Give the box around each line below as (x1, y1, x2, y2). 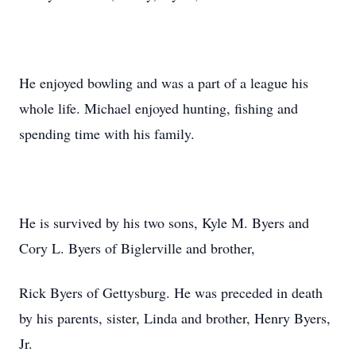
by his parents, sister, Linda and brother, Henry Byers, (19, 308, 331, 327)
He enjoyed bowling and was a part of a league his (19, 73, 308, 92)
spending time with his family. (19, 124, 195, 143)
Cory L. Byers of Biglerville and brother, (19, 238, 255, 257)
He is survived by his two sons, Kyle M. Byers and (19, 213, 309, 232)
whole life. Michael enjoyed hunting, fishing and (19, 99, 298, 118)
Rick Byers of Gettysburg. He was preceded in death (19, 283, 323, 302)
